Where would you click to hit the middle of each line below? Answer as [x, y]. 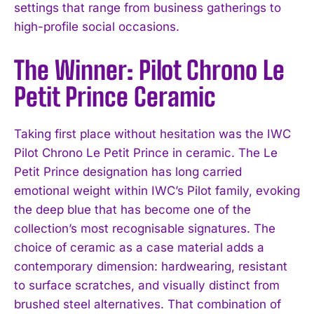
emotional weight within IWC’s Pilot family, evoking [157, 190]
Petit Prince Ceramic [115, 97]
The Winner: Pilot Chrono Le [149, 70]
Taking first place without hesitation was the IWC [152, 134]
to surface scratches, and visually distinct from [147, 285]
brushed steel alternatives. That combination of [148, 304]
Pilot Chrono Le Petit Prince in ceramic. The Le [146, 152]
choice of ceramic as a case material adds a [139, 247]
